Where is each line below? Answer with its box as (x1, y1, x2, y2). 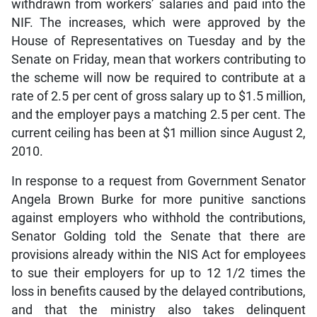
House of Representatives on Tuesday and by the (11, 33, 306, 48)
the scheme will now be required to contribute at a (11, 70, 306, 85)
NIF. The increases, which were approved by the (11, 15, 306, 30)
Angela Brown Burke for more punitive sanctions (11, 192, 306, 207)
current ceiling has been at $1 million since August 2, (11, 125, 306, 140)
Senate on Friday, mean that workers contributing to (11, 52, 306, 67)
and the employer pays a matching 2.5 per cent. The (11, 107, 306, 122)
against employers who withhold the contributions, (11, 210, 306, 225)
